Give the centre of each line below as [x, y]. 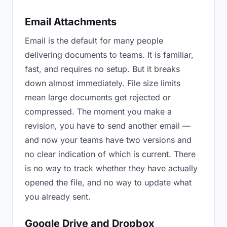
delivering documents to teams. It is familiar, [109, 55]
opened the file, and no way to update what [108, 182]
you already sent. [58, 197]
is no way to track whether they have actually [111, 168]
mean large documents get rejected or [98, 97]
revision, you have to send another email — [108, 126]
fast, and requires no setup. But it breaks [102, 69]
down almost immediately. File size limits [103, 83]
